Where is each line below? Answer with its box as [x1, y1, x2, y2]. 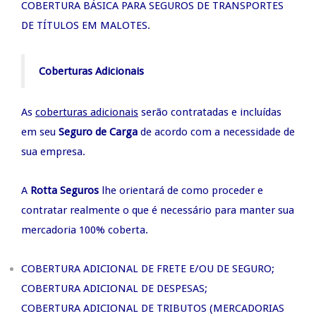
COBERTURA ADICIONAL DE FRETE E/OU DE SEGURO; [21, 262, 274, 275]
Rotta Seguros [30, 183, 99, 197]
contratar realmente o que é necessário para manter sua [21, 203, 294, 217]
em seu [21, 125, 59, 138]
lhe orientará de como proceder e [99, 183, 263, 197]
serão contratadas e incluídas [138, 105, 281, 119]
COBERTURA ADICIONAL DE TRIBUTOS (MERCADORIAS [21, 301, 284, 315]
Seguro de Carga [59, 125, 140, 138]
